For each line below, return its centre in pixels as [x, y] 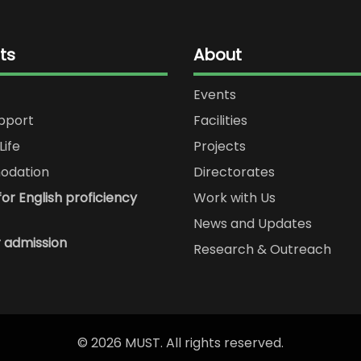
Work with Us [234, 198]
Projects [220, 147]
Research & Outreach [262, 250]
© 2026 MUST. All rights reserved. [180, 343]
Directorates [234, 172]
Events [215, 95]
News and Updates [253, 224]
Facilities [220, 121]
